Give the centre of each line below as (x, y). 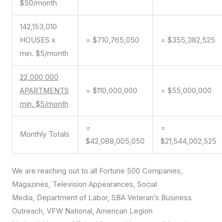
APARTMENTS (44, 91)
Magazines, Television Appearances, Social (84, 185)
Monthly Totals (44, 135)
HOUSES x (37, 40)
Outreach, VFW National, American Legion (82, 211)
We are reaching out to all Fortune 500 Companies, (97, 171)
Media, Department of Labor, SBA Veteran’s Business (102, 198)
